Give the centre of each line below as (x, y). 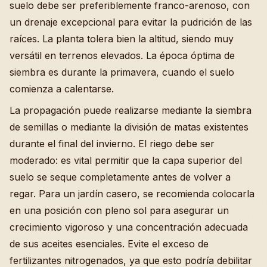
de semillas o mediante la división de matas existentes (129, 127)
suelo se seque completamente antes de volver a (120, 177)
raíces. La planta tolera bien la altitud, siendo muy (122, 38)
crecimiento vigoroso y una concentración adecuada (129, 227)
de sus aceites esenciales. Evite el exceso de (109, 243)
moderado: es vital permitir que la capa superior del (126, 160)
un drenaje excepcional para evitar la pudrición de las (131, 22)
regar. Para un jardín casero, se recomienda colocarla (132, 193)
